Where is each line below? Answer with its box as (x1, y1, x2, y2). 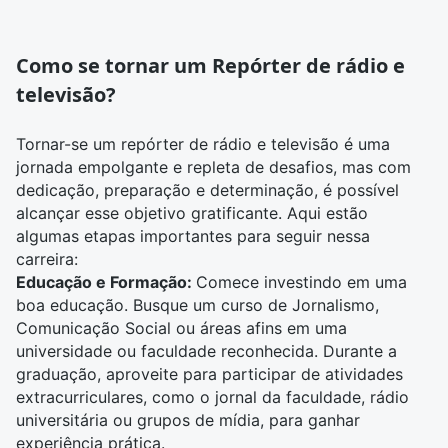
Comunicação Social (16, 318, 171, 338)
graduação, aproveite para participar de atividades (16, 364, 403, 384)
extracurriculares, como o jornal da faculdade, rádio (16, 387, 409, 407)
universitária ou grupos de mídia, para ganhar (16, 410, 360, 430)
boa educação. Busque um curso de (16, 295, 292, 315)
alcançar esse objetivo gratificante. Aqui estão (16, 203, 368, 223)
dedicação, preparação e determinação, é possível (16, 180, 399, 200)
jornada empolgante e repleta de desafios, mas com (16, 157, 411, 177)
